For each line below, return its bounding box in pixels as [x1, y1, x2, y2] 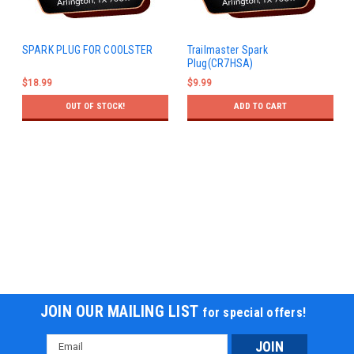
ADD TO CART [233, 101, 287, 112]
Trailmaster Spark [186, 43, 268, 57]
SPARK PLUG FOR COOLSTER [21, 43, 153, 57]
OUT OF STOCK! [65, 101, 125, 112]
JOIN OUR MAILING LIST [40, 301, 203, 321]
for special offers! [202, 304, 307, 320]
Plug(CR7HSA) [186, 57, 254, 70]
